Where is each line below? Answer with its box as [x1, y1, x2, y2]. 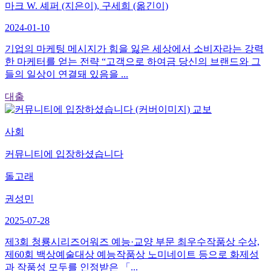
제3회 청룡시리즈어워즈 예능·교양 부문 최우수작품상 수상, [5, 236, 260, 247]
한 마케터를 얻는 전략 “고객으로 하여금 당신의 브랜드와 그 [5, 56, 261, 67]
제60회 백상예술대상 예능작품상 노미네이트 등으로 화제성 [5, 249, 259, 260]
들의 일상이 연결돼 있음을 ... [5, 68, 128, 79]
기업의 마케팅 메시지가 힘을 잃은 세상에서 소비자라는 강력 [5, 43, 264, 54]
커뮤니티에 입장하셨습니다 [5, 148, 123, 159]
